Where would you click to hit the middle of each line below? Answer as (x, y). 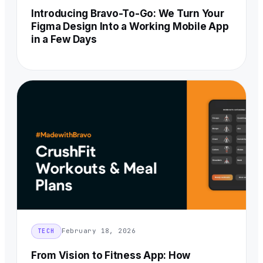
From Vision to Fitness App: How (111, 255)
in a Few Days (64, 39)
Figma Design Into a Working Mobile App (130, 26)
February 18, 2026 (99, 231)
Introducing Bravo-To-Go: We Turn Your (128, 13)
